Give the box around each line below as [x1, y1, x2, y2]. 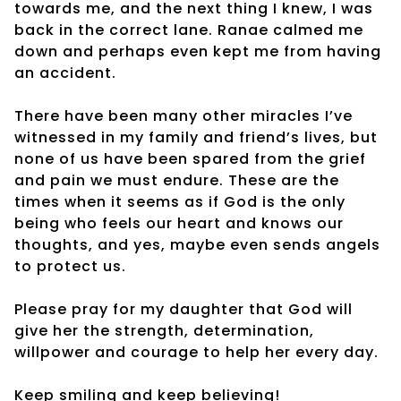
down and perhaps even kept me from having [14, 40, 381, 62]
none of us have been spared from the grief [14, 148, 366, 169]
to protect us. [14, 255, 126, 277]
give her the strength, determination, [14, 320, 314, 341]
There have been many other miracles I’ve [14, 105, 353, 126]
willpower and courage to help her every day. [14, 341, 379, 363]
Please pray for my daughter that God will [14, 298, 353, 320]
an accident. [14, 62, 116, 83]
